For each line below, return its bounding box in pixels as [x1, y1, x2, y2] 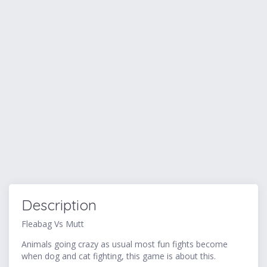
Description [21, 196, 97, 215]
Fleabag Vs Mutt [21, 218, 84, 230]
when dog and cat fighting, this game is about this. [21, 250, 216, 262]
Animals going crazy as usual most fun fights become [21, 238, 228, 250]
